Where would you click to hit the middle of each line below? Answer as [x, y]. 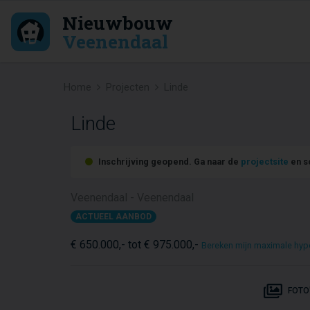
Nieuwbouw [117, 22]
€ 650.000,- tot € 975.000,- [136, 245]
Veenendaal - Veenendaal [132, 198]
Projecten [128, 87]
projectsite [265, 162]
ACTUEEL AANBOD [114, 217]
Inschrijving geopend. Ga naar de [168, 162]
